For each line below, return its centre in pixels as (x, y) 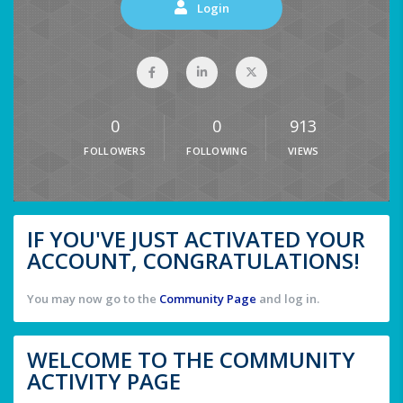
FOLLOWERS (115, 151)
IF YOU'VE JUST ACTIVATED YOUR (196, 239)
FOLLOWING (217, 151)
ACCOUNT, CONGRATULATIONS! (193, 261)
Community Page (208, 299)
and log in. (288, 299)
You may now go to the (93, 299)
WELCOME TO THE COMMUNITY (191, 360)
